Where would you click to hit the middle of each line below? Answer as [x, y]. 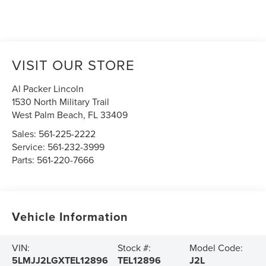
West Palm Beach [48, 115]
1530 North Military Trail [61, 102]
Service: [30, 147]
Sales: [26, 134]
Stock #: [134, 248]
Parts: [25, 160]
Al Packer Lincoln [48, 89]
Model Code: [216, 248]
